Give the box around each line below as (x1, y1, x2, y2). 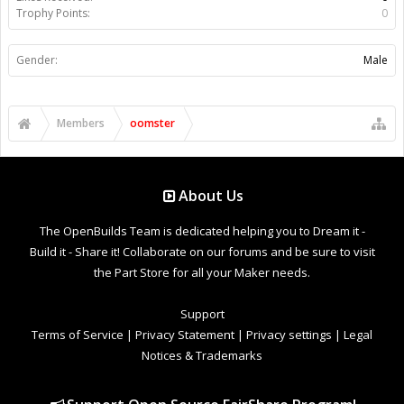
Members (57, 115, 105, 131)
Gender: (16, 51, 58, 68)
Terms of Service (32, 326, 124, 343)
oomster (130, 115, 175, 131)
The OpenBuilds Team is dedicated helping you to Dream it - (39, 222, 365, 239)
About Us (179, 185, 244, 206)
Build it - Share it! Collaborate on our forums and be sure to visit (29, 243, 375, 260)
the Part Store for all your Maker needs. (94, 263, 310, 280)
